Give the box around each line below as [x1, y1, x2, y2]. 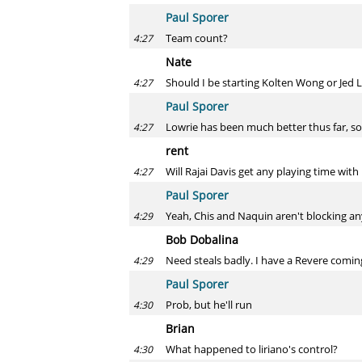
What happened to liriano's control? [166, 342, 338, 356]
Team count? [166, 31, 228, 45]
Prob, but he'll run [166, 297, 252, 312]
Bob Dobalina [166, 232, 238, 247]
